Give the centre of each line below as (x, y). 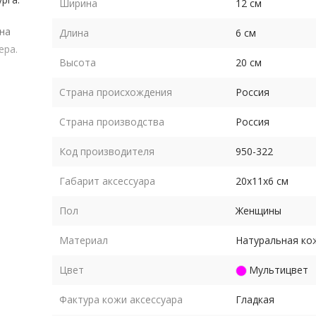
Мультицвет (279, 270)
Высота (78, 62)
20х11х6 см (262, 181)
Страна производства (112, 122)
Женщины (259, 211)
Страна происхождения (116, 92)
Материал (84, 240)
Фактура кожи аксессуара (121, 299)
